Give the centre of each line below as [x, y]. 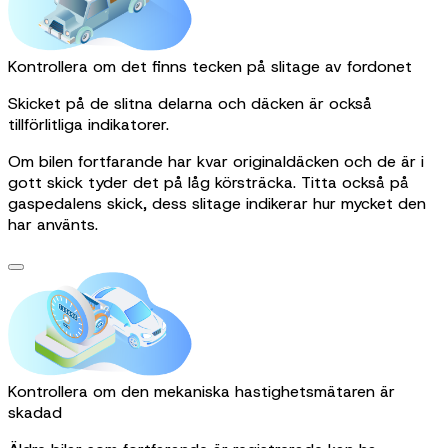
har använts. [53, 225]
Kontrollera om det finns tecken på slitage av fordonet [210, 67]
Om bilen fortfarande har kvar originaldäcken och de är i [216, 162]
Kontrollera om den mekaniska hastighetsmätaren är [201, 391]
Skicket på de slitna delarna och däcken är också [190, 104]
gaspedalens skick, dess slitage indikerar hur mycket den [217, 204]
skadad [35, 412]
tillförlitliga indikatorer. [88, 125]
